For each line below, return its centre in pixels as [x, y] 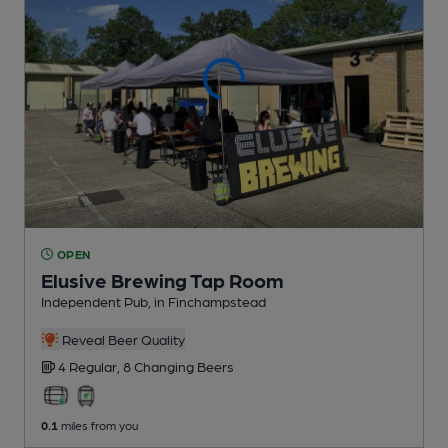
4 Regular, [90, 365]
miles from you [98, 424]
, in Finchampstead [207, 300]
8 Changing [160, 365]
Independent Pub [94, 300]
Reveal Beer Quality [121, 338]
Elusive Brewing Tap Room [162, 279]
